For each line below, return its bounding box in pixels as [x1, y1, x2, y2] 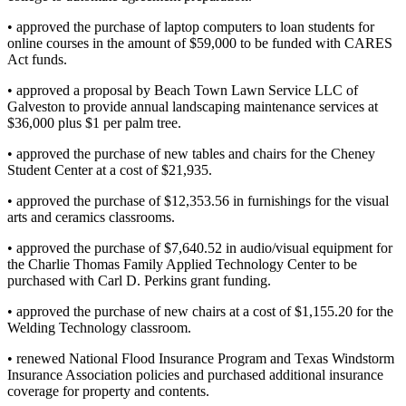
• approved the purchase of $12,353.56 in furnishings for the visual [7, 192, 389, 208]
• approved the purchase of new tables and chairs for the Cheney [7, 145, 375, 161]
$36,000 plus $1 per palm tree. [7, 114, 181, 130]
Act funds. [7, 51, 67, 67]
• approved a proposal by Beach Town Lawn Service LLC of [7, 82, 358, 98]
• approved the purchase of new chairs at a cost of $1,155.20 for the [7, 303, 393, 319]
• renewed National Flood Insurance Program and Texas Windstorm [7, 350, 394, 366]
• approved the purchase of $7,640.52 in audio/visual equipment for [7, 239, 392, 256]
